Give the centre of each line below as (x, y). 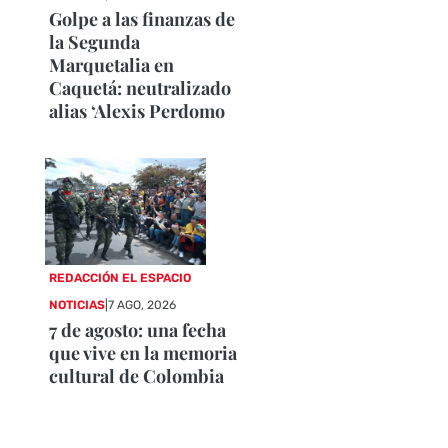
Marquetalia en (112, 64)
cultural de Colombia (137, 376)
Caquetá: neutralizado (140, 87)
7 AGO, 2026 (142, 305)
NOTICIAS (77, 305)
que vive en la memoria (143, 353)
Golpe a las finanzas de (142, 18)
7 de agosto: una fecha (138, 330)
